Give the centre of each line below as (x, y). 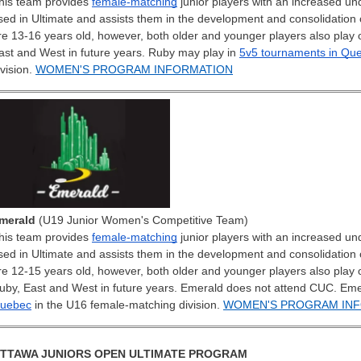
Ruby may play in (194, 52)
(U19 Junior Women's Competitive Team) (142, 220)
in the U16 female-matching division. (127, 304)
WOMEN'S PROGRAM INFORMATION (134, 69)
